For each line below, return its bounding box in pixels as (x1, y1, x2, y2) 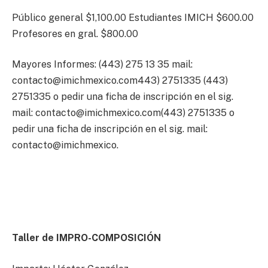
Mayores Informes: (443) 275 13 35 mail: (12, 59, 193, 71)
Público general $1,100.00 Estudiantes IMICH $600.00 (12, 11, 254, 23)
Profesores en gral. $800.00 (12, 28, 138, 39)
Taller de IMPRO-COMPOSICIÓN (12, 232, 161, 244)
